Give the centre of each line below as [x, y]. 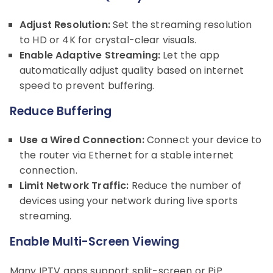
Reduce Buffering [61, 111]
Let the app [190, 55]
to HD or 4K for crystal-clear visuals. [108, 40]
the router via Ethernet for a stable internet [127, 155]
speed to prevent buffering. [87, 85]
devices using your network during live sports [129, 200]
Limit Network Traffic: [74, 185]
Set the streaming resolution [181, 24]
